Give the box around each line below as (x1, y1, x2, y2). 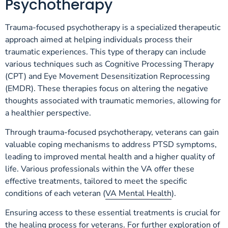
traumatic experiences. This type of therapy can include (5, 46, 206, 58)
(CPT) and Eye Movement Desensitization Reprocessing (5, 70, 210, 82)
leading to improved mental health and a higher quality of (5, 151, 215, 162)
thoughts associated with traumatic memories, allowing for (5, 95, 221, 106)
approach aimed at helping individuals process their (5, 34, 192, 45)
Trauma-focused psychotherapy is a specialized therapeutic (5, 21, 220, 33)
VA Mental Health (105, 187, 172, 199)
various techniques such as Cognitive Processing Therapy (5, 58, 214, 70)
